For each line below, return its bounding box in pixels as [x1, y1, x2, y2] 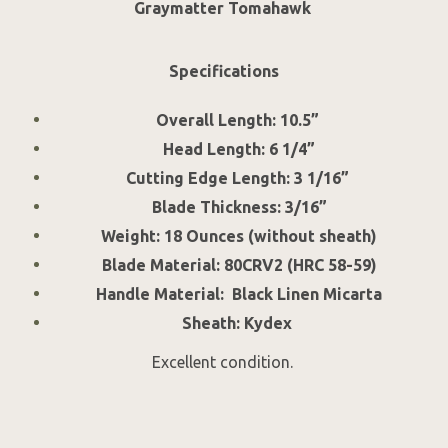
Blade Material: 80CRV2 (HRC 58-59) [101, 256, 377, 275]
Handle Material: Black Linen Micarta [96, 285, 382, 304]
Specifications [169, 62, 279, 81]
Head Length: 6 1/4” [163, 140, 315, 159]
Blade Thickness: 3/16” [151, 198, 327, 217]
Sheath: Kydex [182, 314, 296, 333]
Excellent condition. [151, 353, 297, 372]
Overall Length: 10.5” [155, 111, 323, 130]
